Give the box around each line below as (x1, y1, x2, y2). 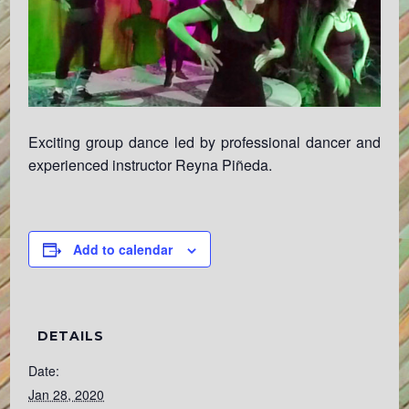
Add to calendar (73, 239, 173, 258)
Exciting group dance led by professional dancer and (28, 131, 381, 152)
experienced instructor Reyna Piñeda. (28, 153, 273, 175)
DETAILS (37, 327, 105, 344)
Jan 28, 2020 (28, 384, 105, 404)
